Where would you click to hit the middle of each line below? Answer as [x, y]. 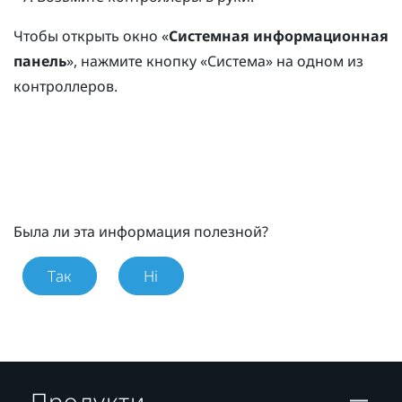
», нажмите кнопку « [137, 61]
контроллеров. [66, 87]
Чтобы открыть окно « [91, 36]
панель [40, 61]
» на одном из [315, 61]
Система [236, 61]
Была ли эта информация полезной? [141, 232]
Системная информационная [279, 36]
